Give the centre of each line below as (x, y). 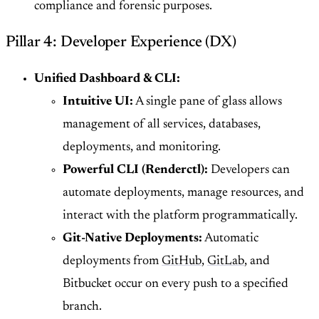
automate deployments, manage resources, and (183, 193)
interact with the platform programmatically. (180, 216)
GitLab (226, 262)
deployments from (112, 262)
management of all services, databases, (162, 125)
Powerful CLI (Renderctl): (135, 171)
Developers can (249, 171)
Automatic (230, 239)
